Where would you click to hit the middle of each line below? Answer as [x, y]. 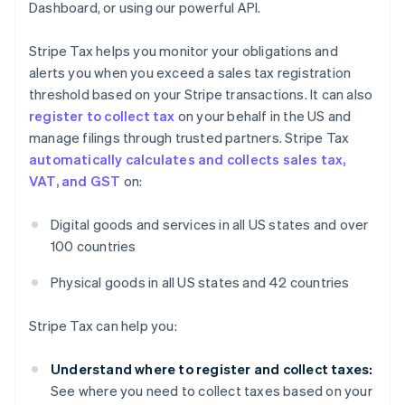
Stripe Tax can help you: [103, 326]
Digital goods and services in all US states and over [210, 225]
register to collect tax [102, 116]
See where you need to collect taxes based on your [212, 391]
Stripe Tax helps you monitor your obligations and [184, 51]
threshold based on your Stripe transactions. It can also [201, 94]
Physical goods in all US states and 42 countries [200, 283]
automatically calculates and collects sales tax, [188, 160]
